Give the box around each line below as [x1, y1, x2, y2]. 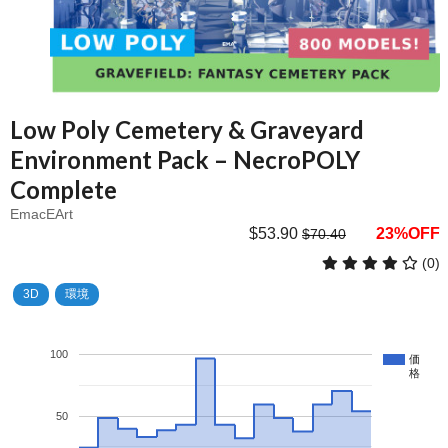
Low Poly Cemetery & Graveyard [10, 114, 364, 144]
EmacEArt [10, 205, 73, 222]
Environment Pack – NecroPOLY [10, 144, 360, 174]
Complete [10, 174, 117, 204]
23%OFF [360, 224, 440, 242]
